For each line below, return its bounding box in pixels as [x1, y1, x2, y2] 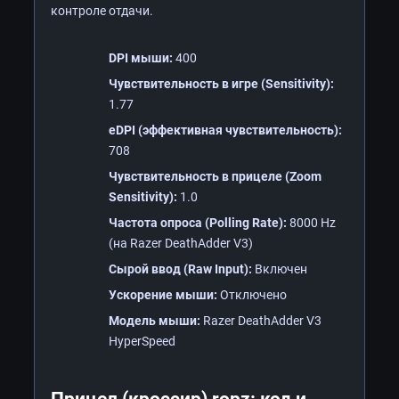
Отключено [217, 287, 287, 302]
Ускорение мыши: [109, 287, 217, 302]
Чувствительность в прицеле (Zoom [109, 168, 322, 183]
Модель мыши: [109, 313, 200, 328]
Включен [252, 261, 307, 276]
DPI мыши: [109, 50, 173, 65]
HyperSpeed [109, 333, 175, 348]
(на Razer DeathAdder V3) [109, 235, 253, 250]
